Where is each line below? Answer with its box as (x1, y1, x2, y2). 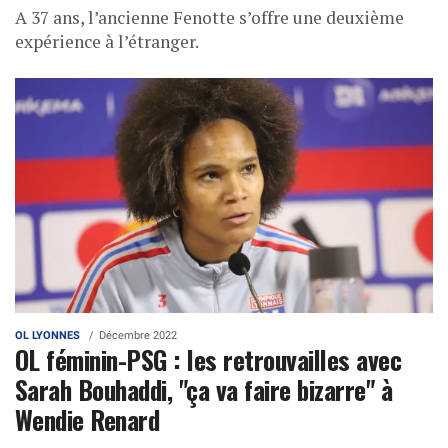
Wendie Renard (15, 400, 160, 439)
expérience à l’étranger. (15, 29, 199, 53)
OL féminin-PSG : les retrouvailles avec (15, 340, 402, 379)
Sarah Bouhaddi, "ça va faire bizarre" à (15, 370, 393, 409)
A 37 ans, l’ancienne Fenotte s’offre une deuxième (15, 5, 404, 29)
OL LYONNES (15, 329, 80, 343)
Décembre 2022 (99, 329, 177, 343)
